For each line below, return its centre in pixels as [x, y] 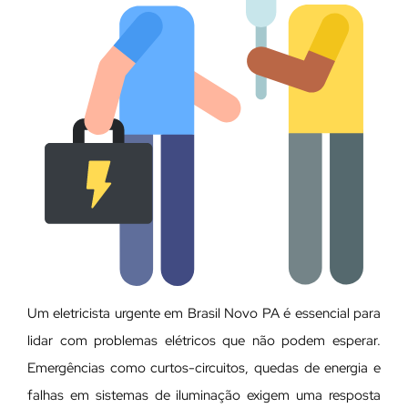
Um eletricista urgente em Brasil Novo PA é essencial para [204, 313]
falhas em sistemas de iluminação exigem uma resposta [204, 395]
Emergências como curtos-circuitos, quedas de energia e [204, 367]
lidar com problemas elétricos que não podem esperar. [204, 340]
